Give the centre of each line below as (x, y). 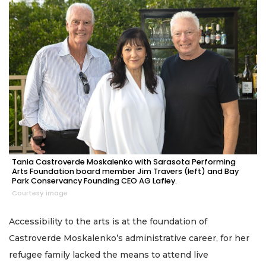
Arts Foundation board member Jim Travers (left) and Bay (125, 172)
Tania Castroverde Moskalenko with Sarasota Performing (124, 162)
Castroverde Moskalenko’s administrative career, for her (129, 238)
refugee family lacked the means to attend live (109, 255)
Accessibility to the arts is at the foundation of (108, 222)
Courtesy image (40, 193)
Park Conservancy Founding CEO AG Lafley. (94, 181)
